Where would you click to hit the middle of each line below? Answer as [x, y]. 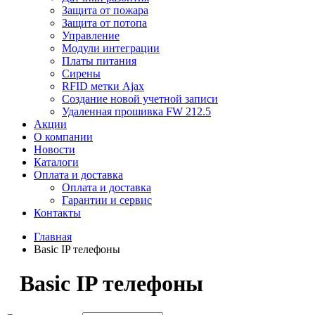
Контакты [57, 213]
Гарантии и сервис [107, 200]
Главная [53, 237]
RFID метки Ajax [103, 86]
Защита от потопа [104, 23]
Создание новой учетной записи [140, 99]
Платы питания [99, 61]
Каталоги [56, 162]
